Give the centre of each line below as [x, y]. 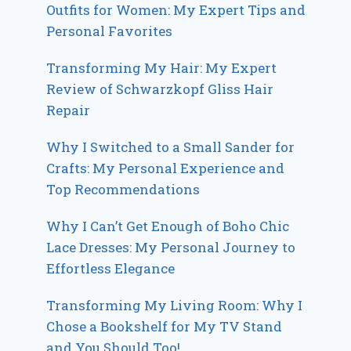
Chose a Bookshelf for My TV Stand [165, 326]
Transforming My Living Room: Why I [175, 305]
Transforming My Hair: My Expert [162, 67]
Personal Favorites [110, 31]
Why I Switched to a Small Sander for [171, 147]
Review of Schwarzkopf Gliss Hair [160, 89]
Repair [69, 110]
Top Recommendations [123, 189]
